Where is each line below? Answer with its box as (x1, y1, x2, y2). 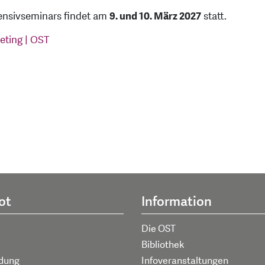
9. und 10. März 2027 (109, 9, 201, 24)
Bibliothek (141, 238, 185, 251)
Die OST (141, 222, 176, 235)
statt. (201, 9, 227, 24)
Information (141, 192, 212, 211)
